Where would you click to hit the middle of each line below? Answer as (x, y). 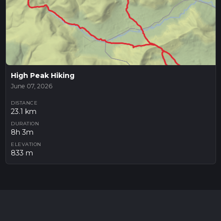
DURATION (25, 124)
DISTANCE (24, 103)
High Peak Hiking (43, 75)
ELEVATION (26, 145)
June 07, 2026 (32, 86)
